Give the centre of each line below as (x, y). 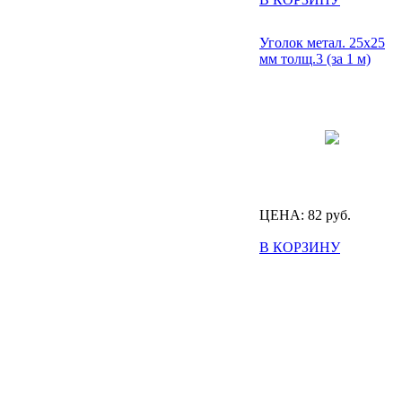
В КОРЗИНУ (300, 247)
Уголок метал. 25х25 (322, 42)
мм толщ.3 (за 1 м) (315, 58)
